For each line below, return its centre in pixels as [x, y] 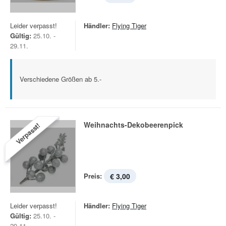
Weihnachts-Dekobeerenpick [133, 125]
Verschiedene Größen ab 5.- [61, 79]
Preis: [93, 176]
